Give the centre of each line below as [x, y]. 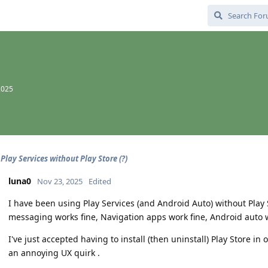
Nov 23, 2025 [60, 181]
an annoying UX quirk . [54, 253]
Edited [100, 181]
